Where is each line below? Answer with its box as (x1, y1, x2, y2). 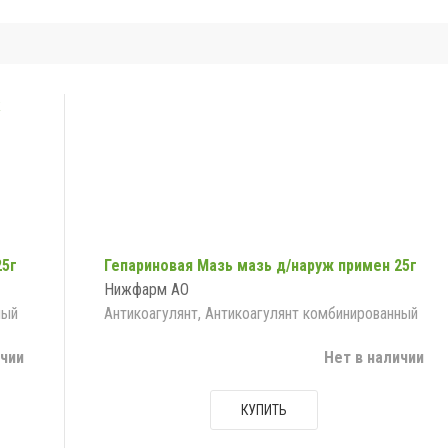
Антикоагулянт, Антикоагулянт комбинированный (103, 304, 418, 324)
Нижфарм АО (103, 280, 189, 300)
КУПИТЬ (240, 402, 287, 419)
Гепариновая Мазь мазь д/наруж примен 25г (103, 256, 417, 276)
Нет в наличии (323, 348, 424, 368)
